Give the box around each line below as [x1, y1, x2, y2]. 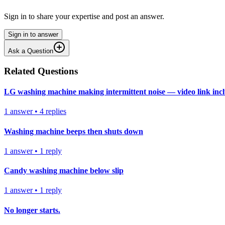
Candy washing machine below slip [4, 166, 124, 175]
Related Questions [4, 65, 78, 76]
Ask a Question [8, 47, 53, 55]
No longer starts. [4, 205, 60, 214]
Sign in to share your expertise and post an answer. [4, 12, 164, 21]
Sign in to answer [8, 31, 58, 39]
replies [46, 107, 66, 116]
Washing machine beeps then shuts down [4, 127, 143, 136]
